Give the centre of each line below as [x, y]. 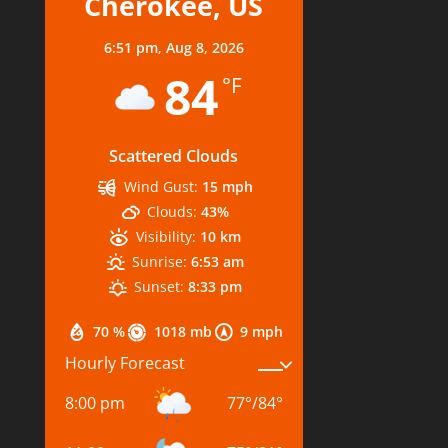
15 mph [227, 186]
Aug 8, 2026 [204, 47]
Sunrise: [160, 261]
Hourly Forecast [124, 363]
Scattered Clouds [174, 155]
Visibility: [165, 236]
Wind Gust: [160, 186]
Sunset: [159, 286]
